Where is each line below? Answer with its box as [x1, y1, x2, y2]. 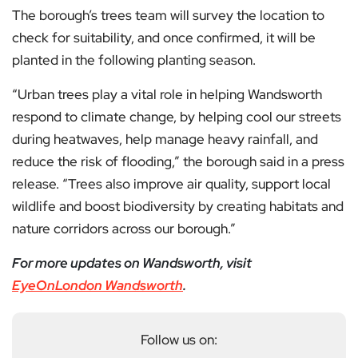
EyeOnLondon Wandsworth [12, 276, 183, 295]
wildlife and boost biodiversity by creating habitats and [12, 197, 344, 216]
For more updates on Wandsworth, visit [12, 254, 252, 272]
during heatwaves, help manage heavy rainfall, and [12, 130, 318, 149]
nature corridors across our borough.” [12, 220, 236, 238]
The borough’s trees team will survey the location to [12, 6, 324, 25]
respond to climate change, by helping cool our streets [12, 108, 341, 126]
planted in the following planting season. [12, 51, 256, 70]
